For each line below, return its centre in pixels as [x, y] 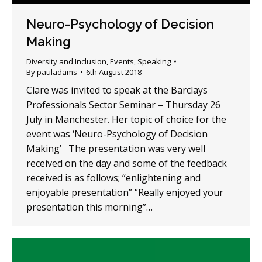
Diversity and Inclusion [66, 62]
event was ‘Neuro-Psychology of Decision [117, 134]
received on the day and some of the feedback [127, 163]
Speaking [154, 62]
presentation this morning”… [89, 207]
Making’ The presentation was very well [116, 149]
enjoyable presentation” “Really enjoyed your [125, 193]
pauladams [57, 72]
